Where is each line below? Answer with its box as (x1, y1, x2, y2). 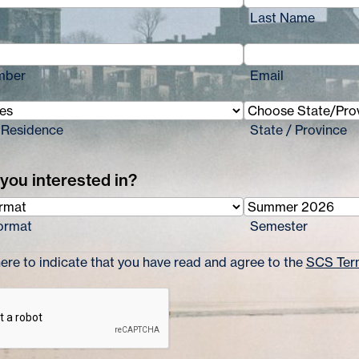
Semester (249, 218, 308, 234)
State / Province (249, 122, 347, 138)
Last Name (249, 10, 315, 26)
